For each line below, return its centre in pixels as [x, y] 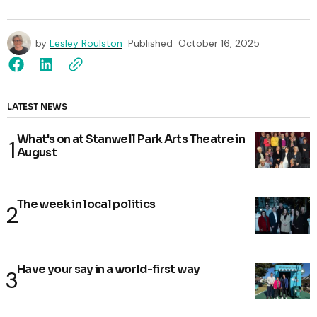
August [37, 153]
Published [150, 44]
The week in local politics [86, 204]
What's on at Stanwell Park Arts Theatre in [131, 139]
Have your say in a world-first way [109, 270]
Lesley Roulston [86, 44]
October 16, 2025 [219, 44]
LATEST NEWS [37, 107]
